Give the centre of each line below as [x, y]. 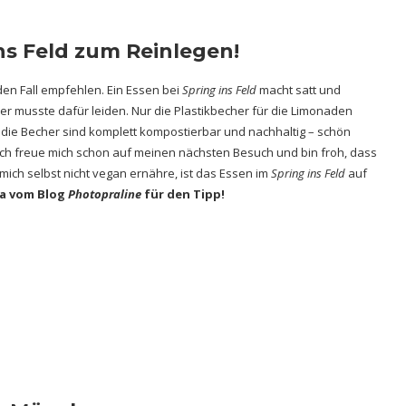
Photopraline [105, 194]
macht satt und [299, 90]
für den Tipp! [184, 194]
